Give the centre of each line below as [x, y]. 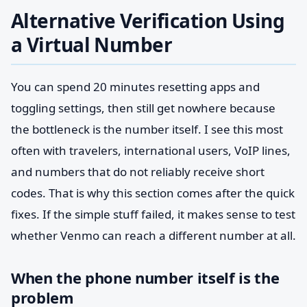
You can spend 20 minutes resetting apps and [135, 87]
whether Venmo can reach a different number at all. [153, 235]
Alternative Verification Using [148, 21]
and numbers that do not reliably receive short [138, 172]
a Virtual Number [92, 45]
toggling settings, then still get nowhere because [143, 108]
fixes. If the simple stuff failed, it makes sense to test [153, 214]
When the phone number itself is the [145, 278]
